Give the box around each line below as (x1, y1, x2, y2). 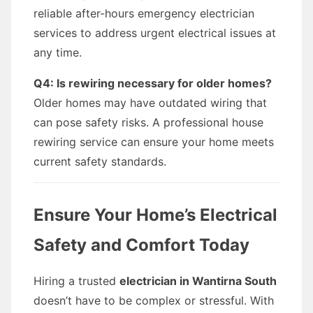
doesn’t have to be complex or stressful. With (34, 293, 274, 307)
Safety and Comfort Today (34, 235, 249, 255)
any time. (34, 45, 82, 59)
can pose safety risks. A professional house (34, 115, 263, 129)
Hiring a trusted (34, 274, 119, 288)
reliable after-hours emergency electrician (34, 6, 254, 20)
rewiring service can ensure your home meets (34, 135, 274, 149)
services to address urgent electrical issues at (34, 26, 276, 40)
